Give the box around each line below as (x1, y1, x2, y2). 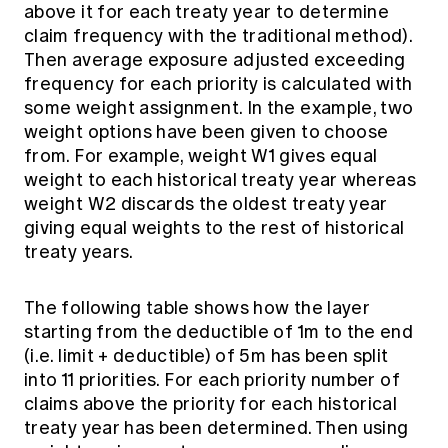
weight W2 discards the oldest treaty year (24, 192, 388, 215)
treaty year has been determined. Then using (24, 416, 409, 439)
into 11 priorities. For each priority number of (24, 368, 400, 391)
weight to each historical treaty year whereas (24, 168, 417, 191)
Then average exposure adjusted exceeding (24, 48, 406, 71)
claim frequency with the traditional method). (24, 24, 413, 47)
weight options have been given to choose (24, 120, 389, 143)
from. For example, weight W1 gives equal (24, 144, 378, 167)
